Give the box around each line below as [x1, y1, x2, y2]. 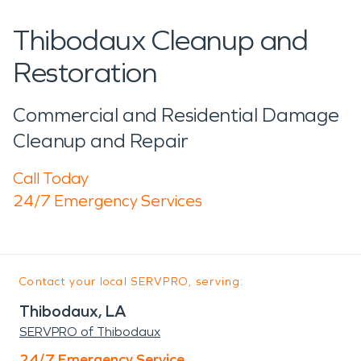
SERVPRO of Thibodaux [19, 323, 160, 339]
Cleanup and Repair [13, 129, 189, 152]
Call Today [13, 168, 89, 188]
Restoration [13, 55, 157, 90]
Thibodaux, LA [19, 301, 127, 321]
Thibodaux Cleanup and [13, 23, 309, 58]
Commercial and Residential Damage [13, 103, 340, 127]
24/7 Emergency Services [13, 190, 202, 210]
